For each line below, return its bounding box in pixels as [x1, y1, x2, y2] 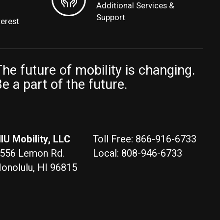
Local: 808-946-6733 [92, 146, 182, 161]
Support [96, 11, 126, 24]
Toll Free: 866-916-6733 [92, 132, 196, 147]
